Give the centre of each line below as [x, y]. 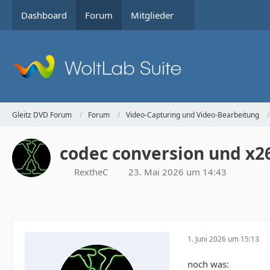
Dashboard [44, 15]
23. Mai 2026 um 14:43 [177, 172]
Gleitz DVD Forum [42, 115]
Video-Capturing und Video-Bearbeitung [193, 115]
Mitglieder [152, 15]
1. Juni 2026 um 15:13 [223, 239]
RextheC [91, 172]
